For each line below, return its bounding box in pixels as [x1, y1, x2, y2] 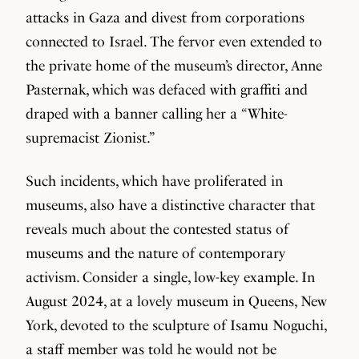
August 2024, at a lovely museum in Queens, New [26, 292, 327, 309]
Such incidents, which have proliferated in [26, 172, 283, 189]
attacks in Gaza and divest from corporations [26, 9, 305, 26]
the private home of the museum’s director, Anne [26, 57, 322, 74]
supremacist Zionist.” [26, 129, 155, 146]
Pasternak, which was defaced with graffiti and [26, 81, 308, 98]
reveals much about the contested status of [26, 220, 288, 237]
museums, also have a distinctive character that [26, 196, 315, 213]
